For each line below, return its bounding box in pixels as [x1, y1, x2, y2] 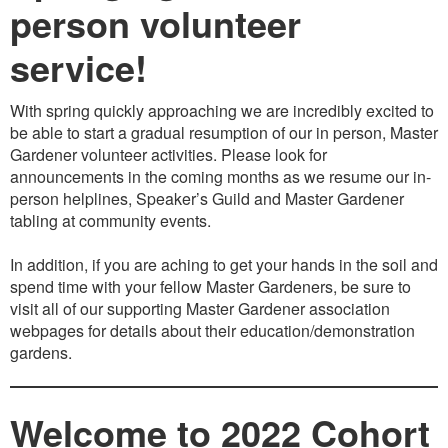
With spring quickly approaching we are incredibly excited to [10, 99, 434, 122]
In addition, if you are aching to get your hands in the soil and [10, 253, 438, 276]
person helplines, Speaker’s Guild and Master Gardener [10, 187, 404, 210]
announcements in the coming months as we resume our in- [10, 165, 431, 188]
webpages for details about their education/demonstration [10, 319, 415, 342]
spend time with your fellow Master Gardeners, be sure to [10, 275, 411, 298]
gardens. [10, 341, 72, 364]
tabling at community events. [10, 209, 211, 232]
